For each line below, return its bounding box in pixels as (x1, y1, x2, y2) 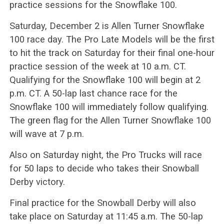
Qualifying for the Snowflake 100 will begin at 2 (9, 74, 200, 85)
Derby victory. (9, 176, 65, 187)
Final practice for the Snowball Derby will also (9, 197, 196, 208)
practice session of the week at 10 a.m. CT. (9, 61, 186, 71)
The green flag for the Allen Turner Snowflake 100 (9, 115, 211, 125)
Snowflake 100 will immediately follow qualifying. (9, 101, 208, 112)
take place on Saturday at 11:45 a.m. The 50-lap (9, 211, 203, 221)
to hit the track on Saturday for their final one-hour (9, 47, 214, 58)
